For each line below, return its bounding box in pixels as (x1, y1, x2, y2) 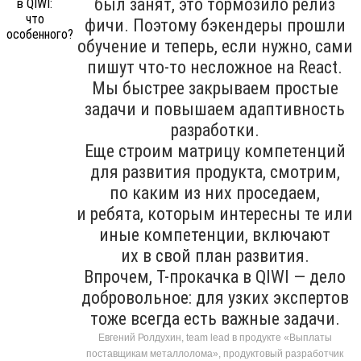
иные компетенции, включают (99, 224, 330, 245)
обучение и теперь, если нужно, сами (77, 35, 353, 56)
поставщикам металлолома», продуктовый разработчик (86, 347, 343, 359)
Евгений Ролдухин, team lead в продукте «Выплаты (98, 331, 332, 343)
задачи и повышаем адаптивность (85, 98, 345, 119)
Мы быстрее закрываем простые (91, 77, 338, 98)
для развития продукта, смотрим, (89, 161, 340, 182)
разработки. (170, 119, 259, 140)
